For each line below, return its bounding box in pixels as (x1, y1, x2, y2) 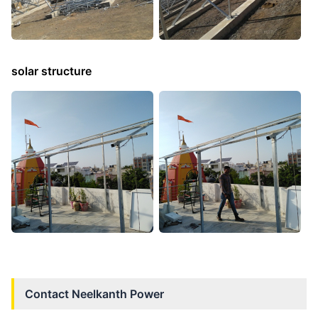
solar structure (11, 64, 92, 79)
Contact (25, 287, 72, 302)
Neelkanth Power (72, 287, 164, 302)
